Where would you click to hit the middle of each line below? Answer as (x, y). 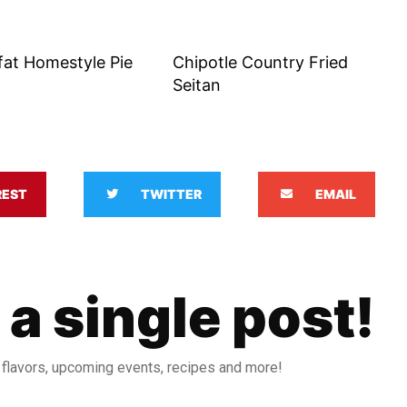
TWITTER (172, 194)
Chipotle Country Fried (261, 62)
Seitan (197, 84)
